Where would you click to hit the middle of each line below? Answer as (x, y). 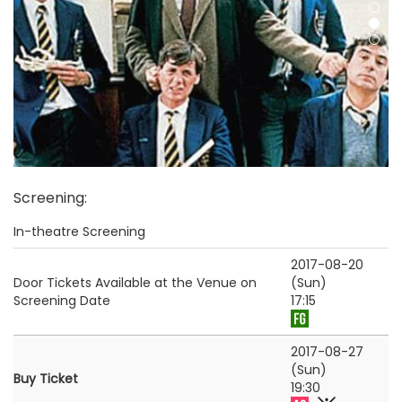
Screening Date (62, 301)
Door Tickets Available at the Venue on (135, 283)
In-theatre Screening (79, 232)
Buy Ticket (46, 379)
